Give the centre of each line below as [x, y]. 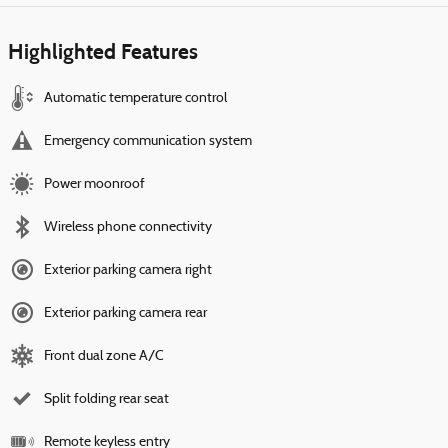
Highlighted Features [103, 52]
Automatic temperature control [135, 99]
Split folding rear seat [106, 400]
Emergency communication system [148, 142]
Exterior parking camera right [128, 271]
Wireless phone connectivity [128, 228]
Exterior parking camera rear [125, 314]
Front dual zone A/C [104, 357]
